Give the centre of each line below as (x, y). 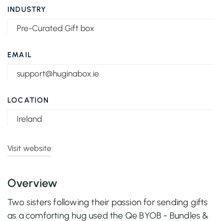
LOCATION (28, 100)
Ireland (29, 119)
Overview (32, 183)
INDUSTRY (27, 9)
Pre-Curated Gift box (55, 28)
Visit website (29, 148)
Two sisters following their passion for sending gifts (108, 202)
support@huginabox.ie (58, 73)
